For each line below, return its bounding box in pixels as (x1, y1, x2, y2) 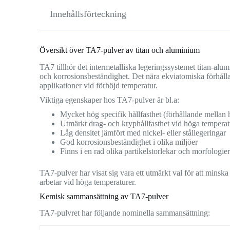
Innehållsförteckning (50, 8, 127, 19)
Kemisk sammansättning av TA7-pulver (40, 191, 169, 201)
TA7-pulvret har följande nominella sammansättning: (40, 208, 210, 218)
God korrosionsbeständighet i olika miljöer (60, 137, 198, 146)
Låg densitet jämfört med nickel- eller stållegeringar (60, 128, 226, 137)
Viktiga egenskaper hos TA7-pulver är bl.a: (40, 95, 180, 104)
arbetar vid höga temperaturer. (40, 177, 137, 186)
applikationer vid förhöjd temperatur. (40, 81, 158, 90)
